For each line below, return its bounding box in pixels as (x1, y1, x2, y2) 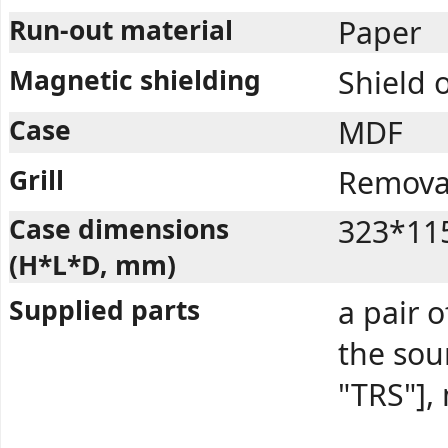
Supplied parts (9, 292, 200, 329)
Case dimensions (9, 211, 229, 248)
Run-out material (9, 12, 233, 49)
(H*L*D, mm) (9, 247, 176, 284)
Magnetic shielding (9, 62, 261, 99)
